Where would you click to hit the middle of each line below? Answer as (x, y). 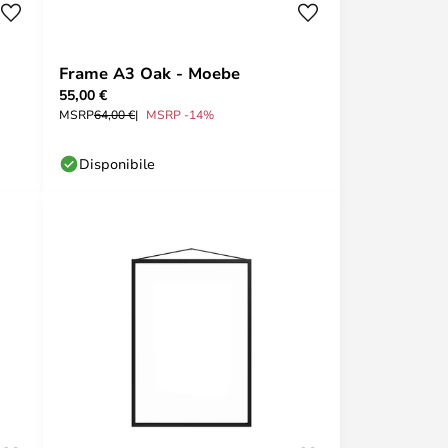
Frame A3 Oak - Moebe (149, 73)
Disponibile (117, 163)
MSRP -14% (180, 114)
